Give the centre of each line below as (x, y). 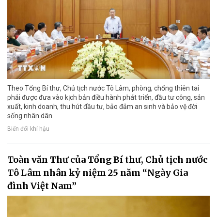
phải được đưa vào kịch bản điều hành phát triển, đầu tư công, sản (106, 97)
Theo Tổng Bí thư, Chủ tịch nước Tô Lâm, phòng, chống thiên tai (103, 88)
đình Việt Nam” (42, 186)
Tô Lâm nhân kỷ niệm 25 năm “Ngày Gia (98, 172)
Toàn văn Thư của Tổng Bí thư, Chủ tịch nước (108, 159)
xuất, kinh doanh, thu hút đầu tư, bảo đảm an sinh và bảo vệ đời (102, 106)
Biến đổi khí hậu (28, 129)
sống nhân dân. (31, 116)
